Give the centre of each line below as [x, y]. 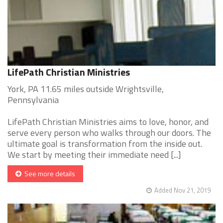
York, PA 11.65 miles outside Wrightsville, [86, 89]
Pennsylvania [33, 100]
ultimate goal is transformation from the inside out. [105, 144]
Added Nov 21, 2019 [182, 190]
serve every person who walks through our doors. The [109, 133]
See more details [48, 174]
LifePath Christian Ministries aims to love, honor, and [108, 122]
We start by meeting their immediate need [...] [94, 155]
